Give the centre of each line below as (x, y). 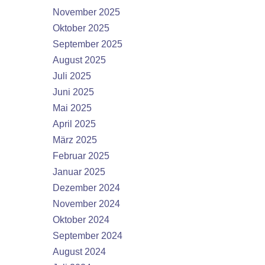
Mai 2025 (72, 108)
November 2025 (86, 12)
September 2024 (88, 236)
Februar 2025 (81, 156)
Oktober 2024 (81, 220)
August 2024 (79, 252)
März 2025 (75, 140)
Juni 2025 (73, 92)
